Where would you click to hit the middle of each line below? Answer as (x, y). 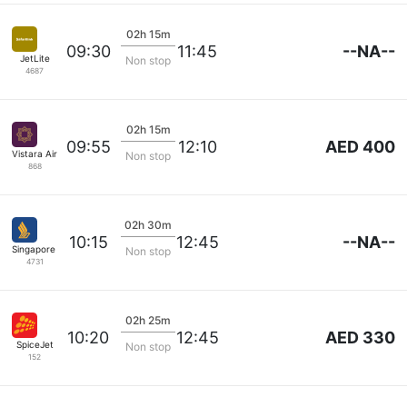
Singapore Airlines (50, 248)
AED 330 (360, 337)
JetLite (35, 58)
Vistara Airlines (44, 153)
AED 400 (360, 146)
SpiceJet (35, 344)
